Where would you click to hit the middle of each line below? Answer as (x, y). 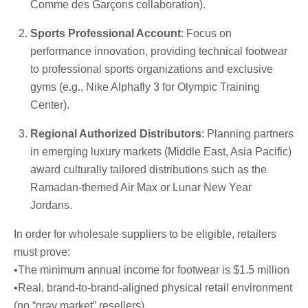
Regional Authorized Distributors (116, 133)
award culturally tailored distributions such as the (148, 169)
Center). (50, 104)
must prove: (42, 252)
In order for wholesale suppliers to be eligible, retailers (145, 234)
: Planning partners (247, 133)
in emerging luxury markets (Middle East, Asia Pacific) (161, 151)
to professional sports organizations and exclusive (152, 69)
